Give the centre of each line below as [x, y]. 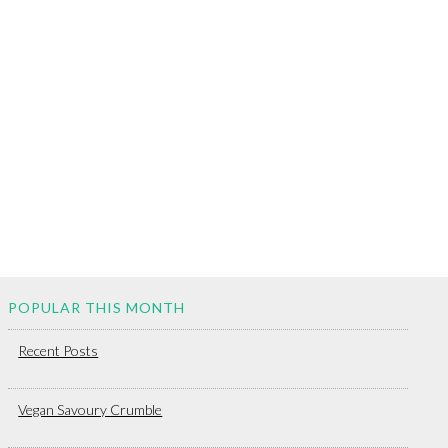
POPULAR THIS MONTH [97, 307]
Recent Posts [58, 350]
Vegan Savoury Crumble [90, 409]
